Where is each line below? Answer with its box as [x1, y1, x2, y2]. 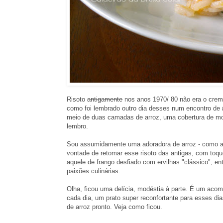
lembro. [67, 122, 88, 130]
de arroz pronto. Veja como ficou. [67, 203, 162, 211]
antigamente [87, 95, 122, 103]
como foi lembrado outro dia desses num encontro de [67, 104, 222, 112]
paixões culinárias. [67, 167, 120, 175]
